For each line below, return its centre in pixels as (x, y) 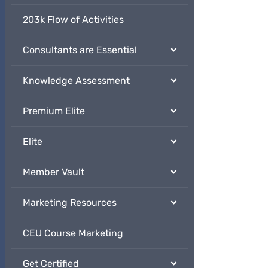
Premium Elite (54, 111)
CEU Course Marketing (73, 233)
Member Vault (54, 172)
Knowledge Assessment (76, 81)
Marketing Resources (70, 203)
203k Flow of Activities (73, 20)
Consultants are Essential (80, 50)
